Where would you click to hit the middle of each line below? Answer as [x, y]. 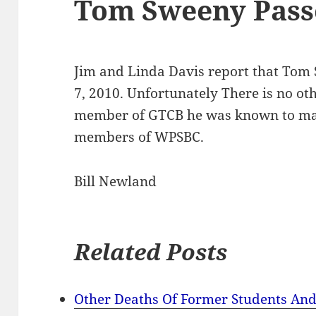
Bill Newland [116, 182]
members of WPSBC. [139, 137]
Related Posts [151, 252]
